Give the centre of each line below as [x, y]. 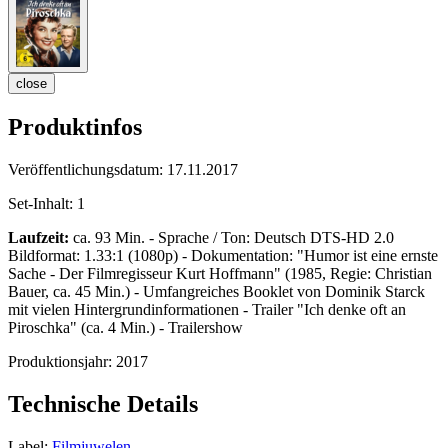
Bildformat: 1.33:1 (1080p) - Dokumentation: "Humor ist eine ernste [223, 256]
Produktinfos [75, 127]
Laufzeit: [38, 238]
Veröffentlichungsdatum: [87, 170]
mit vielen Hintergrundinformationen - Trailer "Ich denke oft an [207, 310]
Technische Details [103, 404]
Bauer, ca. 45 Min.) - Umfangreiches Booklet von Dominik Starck [216, 292]
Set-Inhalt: [42, 204]
